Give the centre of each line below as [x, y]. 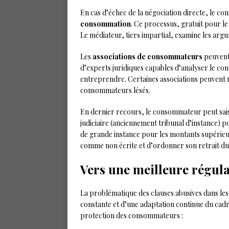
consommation [106, 24]
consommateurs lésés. [115, 90]
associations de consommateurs [147, 56]
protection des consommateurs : [132, 215]
